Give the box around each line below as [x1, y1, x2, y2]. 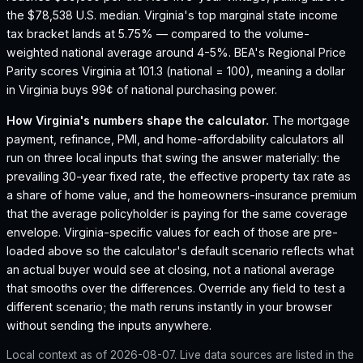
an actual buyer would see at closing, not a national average [6, 262, 335, 276]
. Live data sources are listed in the [174, 348, 354, 361]
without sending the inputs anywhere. [6, 318, 211, 332]
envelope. [6, 224, 64, 239]
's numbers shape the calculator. [80, 113, 269, 127]
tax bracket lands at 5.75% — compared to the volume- [6, 27, 310, 41]
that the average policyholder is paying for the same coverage [6, 206, 348, 220]
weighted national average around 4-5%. [6, 45, 234, 60]
